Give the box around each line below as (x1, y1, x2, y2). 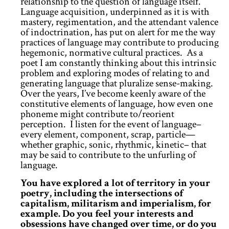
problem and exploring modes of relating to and (20, 66, 210, 80)
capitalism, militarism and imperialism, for (20, 196, 211, 210)
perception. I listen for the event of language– (20, 118, 201, 131)
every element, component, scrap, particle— (20, 128, 195, 142)
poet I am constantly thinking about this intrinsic (20, 56, 216, 70)
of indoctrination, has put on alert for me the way (20, 26, 215, 39)
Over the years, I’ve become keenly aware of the (20, 87, 205, 101)
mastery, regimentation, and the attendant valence (20, 15, 218, 29)
